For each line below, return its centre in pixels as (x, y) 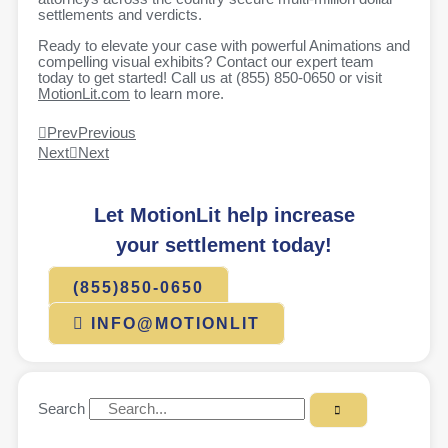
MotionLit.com (84, 93)
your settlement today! (224, 245)
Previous (107, 132)
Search (61, 409)
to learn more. (177, 93)
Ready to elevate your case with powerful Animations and (224, 45)
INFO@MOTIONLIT (175, 324)
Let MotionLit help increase (224, 215)
